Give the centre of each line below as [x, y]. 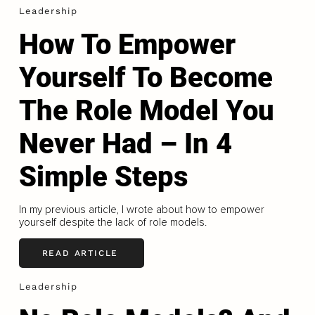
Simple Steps [103, 176]
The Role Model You [146, 110]
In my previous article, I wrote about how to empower [141, 209]
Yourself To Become [146, 77]
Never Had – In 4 [125, 143]
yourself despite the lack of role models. [112, 222]
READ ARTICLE [80, 253]
